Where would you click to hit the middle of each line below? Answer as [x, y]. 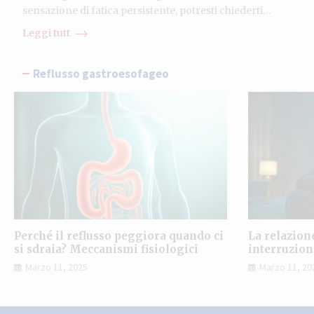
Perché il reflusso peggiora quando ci [119, 236]
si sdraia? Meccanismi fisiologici [106, 250]
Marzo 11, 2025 [56, 267]
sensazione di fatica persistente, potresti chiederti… [147, 10]
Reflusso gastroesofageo [101, 73]
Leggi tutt [47, 33]
